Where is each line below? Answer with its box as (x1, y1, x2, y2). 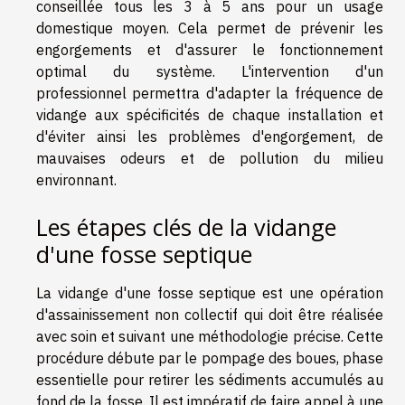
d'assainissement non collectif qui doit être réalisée (36, 306, 383, 325)
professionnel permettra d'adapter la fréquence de (36, 84, 383, 103)
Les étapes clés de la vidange (36, 212, 336, 243)
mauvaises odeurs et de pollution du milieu (36, 149, 383, 168)
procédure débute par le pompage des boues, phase (36, 349, 383, 368)
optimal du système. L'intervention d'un (36, 62, 383, 81)
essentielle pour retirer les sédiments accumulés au (36, 371, 383, 390)
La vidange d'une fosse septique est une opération (36, 284, 383, 303)
